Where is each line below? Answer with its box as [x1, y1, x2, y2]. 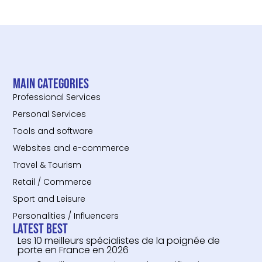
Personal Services [13, 108, 87, 120]
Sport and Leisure [13, 193, 86, 205]
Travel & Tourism [13, 159, 82, 171]
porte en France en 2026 [18, 243, 129, 257]
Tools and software [13, 125, 94, 137]
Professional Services [13, 91, 101, 104]
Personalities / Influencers [13, 210, 119, 222]
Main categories [13, 75, 89, 93]
